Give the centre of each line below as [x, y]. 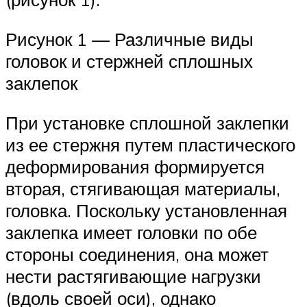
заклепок [41, 83]
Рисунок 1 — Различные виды [130, 39]
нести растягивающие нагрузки [133, 276]
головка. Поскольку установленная [146, 210]
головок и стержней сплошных [129, 61]
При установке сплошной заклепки [147, 122]
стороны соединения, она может [137, 254]
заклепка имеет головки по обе [131, 232]
